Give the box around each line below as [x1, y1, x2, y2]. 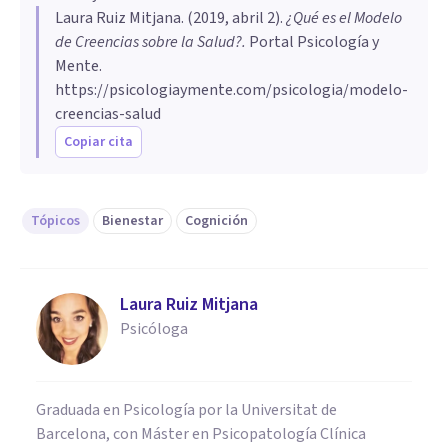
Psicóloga [120, 317, 188, 340]
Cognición [185, 210, 248, 231]
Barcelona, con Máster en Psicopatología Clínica [36, 422, 366, 445]
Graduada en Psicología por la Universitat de [36, 398, 337, 421]
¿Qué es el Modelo [286, 6, 402, 29]
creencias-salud [55, 102, 161, 125]
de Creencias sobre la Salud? [55, 30, 242, 53]
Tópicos [31, 210, 80, 231]
